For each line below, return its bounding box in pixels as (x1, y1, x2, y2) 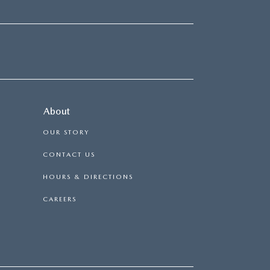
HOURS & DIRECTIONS (43, 172, 133, 181)
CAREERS (43, 195, 77, 203)
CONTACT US (43, 150, 95, 159)
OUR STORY (43, 128, 89, 136)
